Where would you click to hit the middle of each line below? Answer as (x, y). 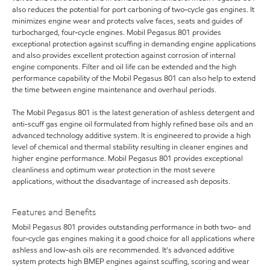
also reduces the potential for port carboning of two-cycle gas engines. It (133, 9)
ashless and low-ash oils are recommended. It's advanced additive (123, 250)
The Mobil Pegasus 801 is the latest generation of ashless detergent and (133, 112)
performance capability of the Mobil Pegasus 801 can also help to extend (134, 78)
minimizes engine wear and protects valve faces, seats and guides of (127, 21)
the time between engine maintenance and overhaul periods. (114, 89)
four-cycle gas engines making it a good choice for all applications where (133, 238)
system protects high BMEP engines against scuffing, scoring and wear (131, 261)
